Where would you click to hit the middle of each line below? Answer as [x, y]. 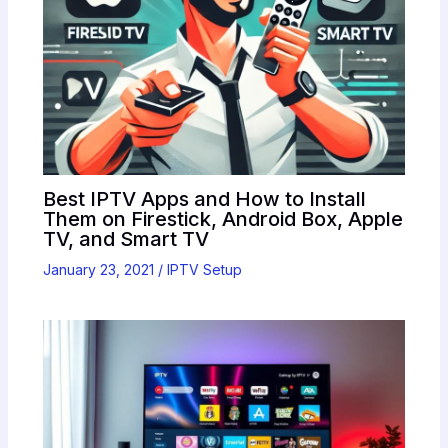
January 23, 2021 [100, 269]
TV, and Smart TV [125, 238]
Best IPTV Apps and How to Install [204, 198]
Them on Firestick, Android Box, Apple [222, 218]
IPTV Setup [204, 269]
